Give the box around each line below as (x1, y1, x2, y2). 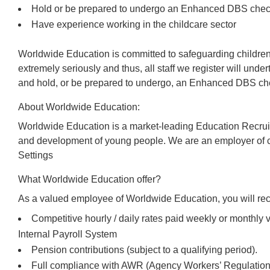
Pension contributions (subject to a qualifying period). (31, 245, 257, 256)
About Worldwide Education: (18, 102, 140, 113)
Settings (18, 150, 53, 161)
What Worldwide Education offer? (18, 174, 161, 185)
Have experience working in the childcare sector (31, 19, 236, 30)
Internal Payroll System (18, 229, 117, 240)
